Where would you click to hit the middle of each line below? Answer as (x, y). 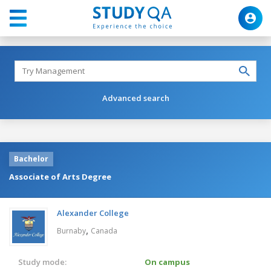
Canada (104, 230)
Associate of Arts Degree (60, 176)
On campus (167, 262)
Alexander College (93, 213)
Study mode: (42, 262)
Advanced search (135, 98)
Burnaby (71, 230)
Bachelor (31, 158)
